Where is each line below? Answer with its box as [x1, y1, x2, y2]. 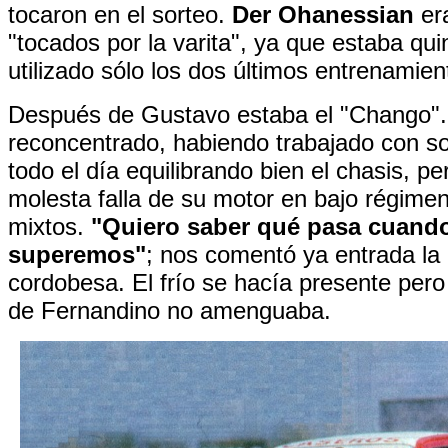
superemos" [8, 241, 146, 268]
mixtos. [8, 213, 91, 240]
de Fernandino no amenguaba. [8, 297, 331, 324]
